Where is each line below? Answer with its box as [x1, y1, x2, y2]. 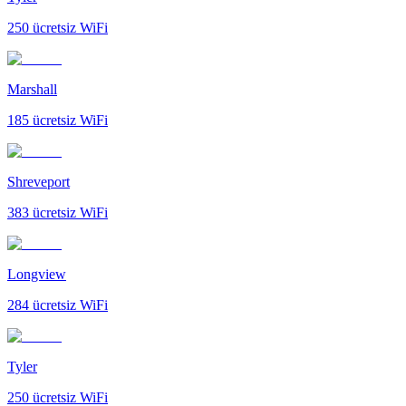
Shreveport [7, 173, 70, 189]
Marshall [7, 81, 57, 97]
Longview [7, 266, 66, 282]
